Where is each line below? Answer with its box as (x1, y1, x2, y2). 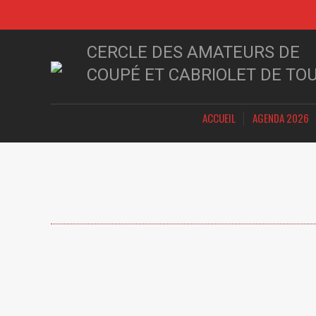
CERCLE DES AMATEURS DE (87, 42, 300, 62)
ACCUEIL (202, 110, 236, 126)
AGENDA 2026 (252, 110, 309, 126)
